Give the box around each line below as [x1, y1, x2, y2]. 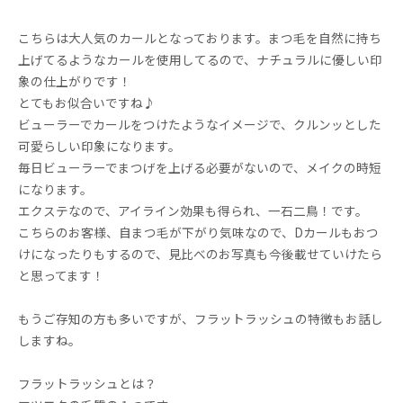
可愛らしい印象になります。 [18, 137, 181, 156]
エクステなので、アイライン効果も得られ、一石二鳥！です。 [18, 201, 368, 220]
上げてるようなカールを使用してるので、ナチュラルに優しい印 [18, 50, 382, 69]
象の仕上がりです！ [18, 72, 131, 91]
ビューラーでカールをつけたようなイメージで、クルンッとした [18, 115, 381, 134]
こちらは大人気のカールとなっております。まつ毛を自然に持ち [18, 29, 381, 48]
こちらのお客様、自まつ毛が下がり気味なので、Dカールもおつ [18, 223, 379, 242]
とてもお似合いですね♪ [18, 94, 156, 112]
